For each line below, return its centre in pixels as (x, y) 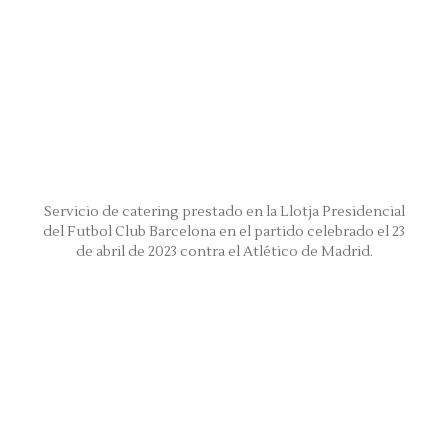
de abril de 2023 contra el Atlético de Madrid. (224, 251)
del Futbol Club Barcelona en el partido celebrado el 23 (224, 231)
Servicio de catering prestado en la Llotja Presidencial (224, 211)
